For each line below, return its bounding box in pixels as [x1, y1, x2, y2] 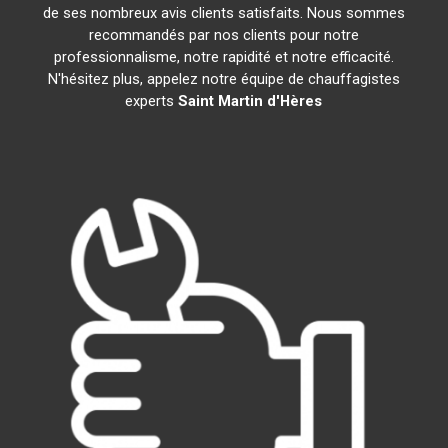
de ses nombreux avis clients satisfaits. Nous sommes [42, 4, 405, 22]
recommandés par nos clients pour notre [88, 26, 359, 44]
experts [125, 92, 179, 110]
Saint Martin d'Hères [178, 92, 323, 110]
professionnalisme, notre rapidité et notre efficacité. [53, 48, 394, 66]
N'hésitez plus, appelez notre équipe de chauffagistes [47, 70, 400, 88]
